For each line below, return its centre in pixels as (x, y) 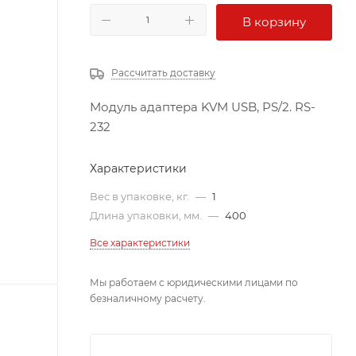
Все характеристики (140, 243)
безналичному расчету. (148, 298)
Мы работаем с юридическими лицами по (194, 282)
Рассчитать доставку (163, 73)
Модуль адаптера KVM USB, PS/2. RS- (203, 107)
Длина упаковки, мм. (147, 215)
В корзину (274, 22)
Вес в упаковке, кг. (141, 196)
